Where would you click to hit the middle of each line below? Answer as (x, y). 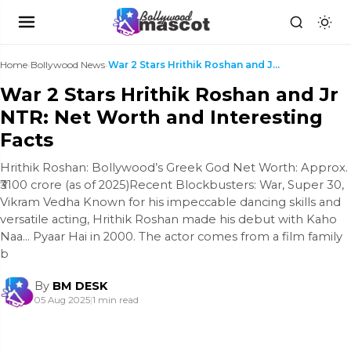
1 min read (116, 300)
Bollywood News (68, 65)
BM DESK (80, 286)
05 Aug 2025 (62, 300)
